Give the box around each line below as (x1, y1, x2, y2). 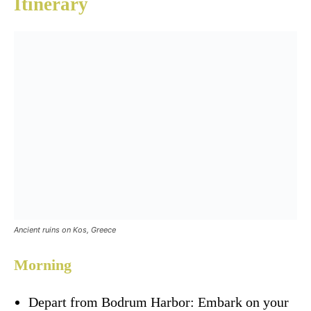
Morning (14, 255, 72, 274)
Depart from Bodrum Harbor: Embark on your (28, 294, 289, 310)
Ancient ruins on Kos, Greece (14, 224, 116, 235)
